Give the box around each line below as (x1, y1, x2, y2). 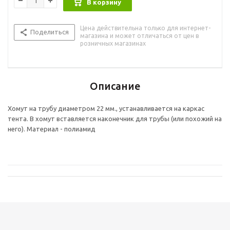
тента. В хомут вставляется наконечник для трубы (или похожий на (8, 115, 222, 123)
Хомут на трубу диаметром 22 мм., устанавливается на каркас (8, 105, 204, 112)
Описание (89, 80, 141, 92)
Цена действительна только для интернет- (80, 25, 210, 32)
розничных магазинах (80, 40, 146, 47)
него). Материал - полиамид (8, 125, 95, 133)
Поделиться (30, 28, 69, 36)
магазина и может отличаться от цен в (80, 32, 199, 40)
